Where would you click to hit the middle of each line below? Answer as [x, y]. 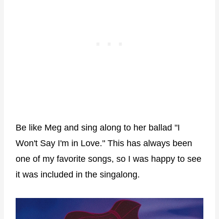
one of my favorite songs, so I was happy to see [109, 159]
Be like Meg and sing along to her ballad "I [98, 128]
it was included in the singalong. [78, 175]
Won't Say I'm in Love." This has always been [104, 143]
